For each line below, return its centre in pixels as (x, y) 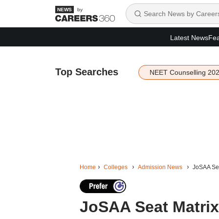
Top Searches (87, 72)
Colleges (115, 167)
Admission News (160, 167)
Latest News (189, 37)
